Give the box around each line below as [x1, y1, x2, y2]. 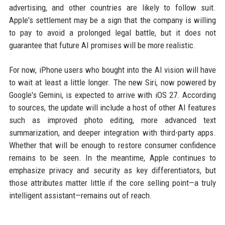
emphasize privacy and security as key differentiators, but [9, 165, 216, 176]
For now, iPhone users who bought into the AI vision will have [9, 65, 216, 75]
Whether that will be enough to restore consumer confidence [9, 140, 216, 151]
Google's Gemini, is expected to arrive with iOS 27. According [9, 90, 216, 100]
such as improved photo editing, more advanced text [9, 115, 216, 126]
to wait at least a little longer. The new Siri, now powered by [9, 77, 216, 88]
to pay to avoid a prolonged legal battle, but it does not [9, 28, 216, 38]
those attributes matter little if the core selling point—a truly [9, 178, 216, 188]
